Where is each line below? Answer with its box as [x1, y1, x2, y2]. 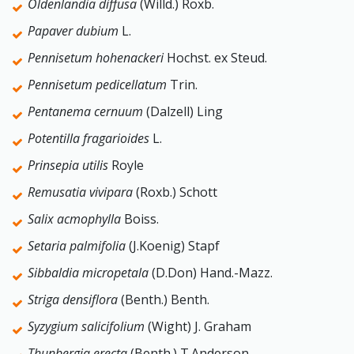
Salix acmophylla [28, 210, 121, 228]
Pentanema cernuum [28, 103, 146, 120]
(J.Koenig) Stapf [129, 237, 220, 254]
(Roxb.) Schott [136, 183, 217, 201]
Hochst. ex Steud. [167, 49, 267, 66]
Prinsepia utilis [28, 156, 111, 174]
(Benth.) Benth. [121, 291, 209, 308]
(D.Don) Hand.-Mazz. [152, 264, 273, 281]
